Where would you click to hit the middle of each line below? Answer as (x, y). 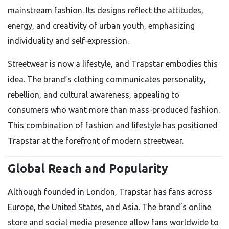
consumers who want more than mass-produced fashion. (114, 110)
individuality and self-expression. (68, 41)
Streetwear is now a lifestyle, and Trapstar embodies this (113, 64)
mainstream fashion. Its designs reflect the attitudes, (106, 10)
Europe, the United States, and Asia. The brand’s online (109, 207)
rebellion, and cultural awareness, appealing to (94, 95)
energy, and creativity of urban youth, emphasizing (101, 26)
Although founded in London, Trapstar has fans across (110, 191)
